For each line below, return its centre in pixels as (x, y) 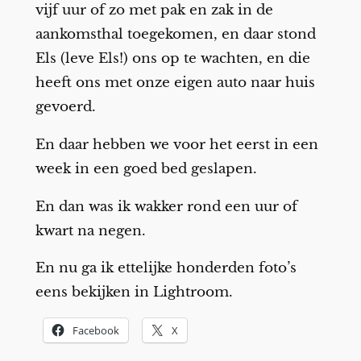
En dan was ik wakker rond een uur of (166, 206)
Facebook (95, 331)
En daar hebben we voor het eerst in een (176, 144)
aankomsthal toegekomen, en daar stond (175, 34)
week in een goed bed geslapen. (146, 168)
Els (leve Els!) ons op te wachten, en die (172, 58)
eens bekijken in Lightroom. (134, 293)
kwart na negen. (90, 230)
